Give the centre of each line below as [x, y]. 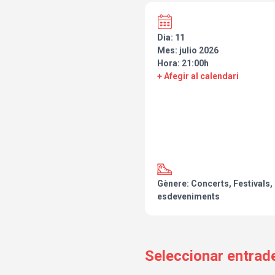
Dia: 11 [171, 38]
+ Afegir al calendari [198, 76]
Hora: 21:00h [183, 64]
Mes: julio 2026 [188, 51]
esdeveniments [188, 197]
